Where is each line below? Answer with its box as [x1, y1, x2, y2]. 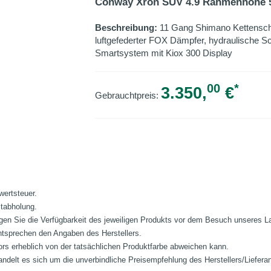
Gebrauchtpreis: [94, 90, 161, 100]
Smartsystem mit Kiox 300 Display [94, 48, 232, 58]
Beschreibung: [94, 22, 160, 33]
